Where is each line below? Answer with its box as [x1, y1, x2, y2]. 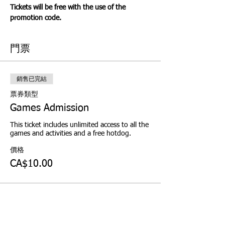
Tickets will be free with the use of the [10, 4, 128, 12]
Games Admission [10, 103, 89, 114]
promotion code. [10, 15, 61, 22]
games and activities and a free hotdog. [10, 130, 131, 138]
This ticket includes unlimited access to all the [10, 122, 149, 129]
